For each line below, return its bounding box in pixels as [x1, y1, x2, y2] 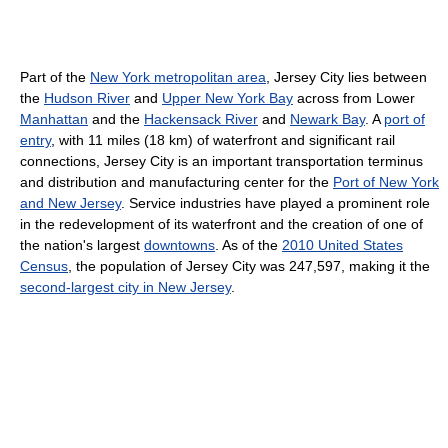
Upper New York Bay [162, 90, 293, 106]
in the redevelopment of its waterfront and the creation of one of [20, 216, 423, 232]
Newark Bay [290, 111, 365, 127]
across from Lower [293, 90, 415, 106]
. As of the [215, 237, 282, 253]
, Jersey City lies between [266, 69, 427, 85]
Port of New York [333, 174, 439, 190]
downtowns [144, 237, 215, 253]
